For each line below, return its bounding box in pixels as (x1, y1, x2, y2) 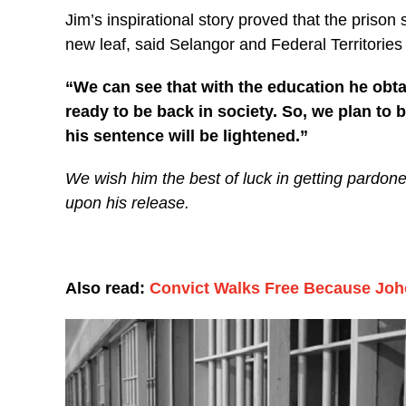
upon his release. (65, 193, 189, 212)
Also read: (65, 278, 150, 297)
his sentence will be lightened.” (65, 126, 308, 145)
